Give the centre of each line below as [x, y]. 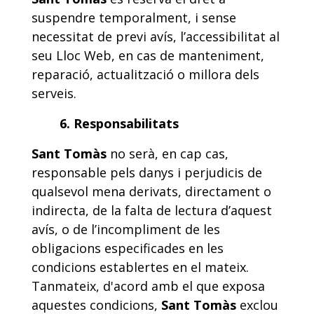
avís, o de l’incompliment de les [126, 229]
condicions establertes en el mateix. [140, 267]
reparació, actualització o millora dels [145, 74]
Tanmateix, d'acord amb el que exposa [148, 286]
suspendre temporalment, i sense [134, 18]
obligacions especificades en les [128, 248]
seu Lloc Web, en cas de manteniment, [148, 55]
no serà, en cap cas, [168, 153]
